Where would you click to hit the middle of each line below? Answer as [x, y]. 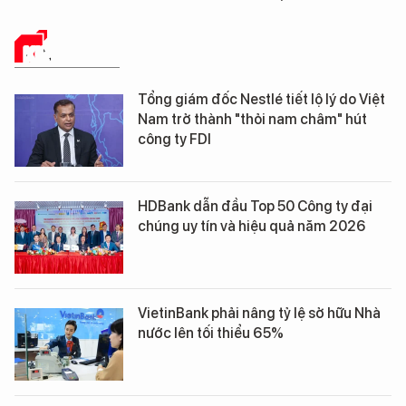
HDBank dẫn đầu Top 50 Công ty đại [255, 206]
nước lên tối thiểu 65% [211, 333]
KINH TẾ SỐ [72, 53]
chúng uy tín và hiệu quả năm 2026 [252, 226]
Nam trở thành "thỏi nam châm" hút [252, 119]
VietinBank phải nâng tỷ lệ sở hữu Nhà [259, 313]
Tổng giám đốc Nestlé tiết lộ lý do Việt [261, 99]
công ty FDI [174, 139]
